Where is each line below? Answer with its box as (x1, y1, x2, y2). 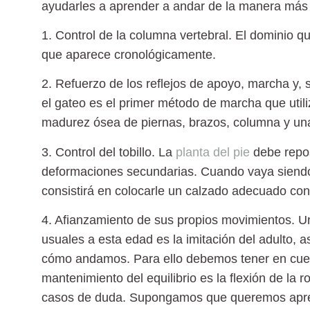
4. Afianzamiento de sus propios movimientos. (42, 213, 295, 228)
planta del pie (176, 145, 250, 159)
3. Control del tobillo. (42, 145, 155, 159)
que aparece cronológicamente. (42, 47, 216, 62)
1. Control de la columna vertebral (42, 28, 228, 42)
